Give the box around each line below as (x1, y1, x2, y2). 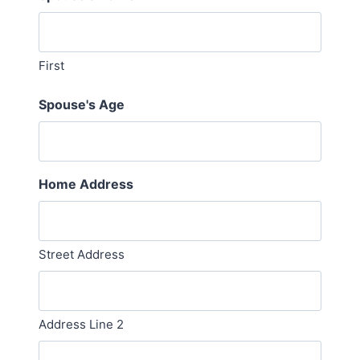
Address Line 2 (39, 316, 124, 332)
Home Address (39, 175, 133, 192)
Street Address (39, 246, 125, 262)
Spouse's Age (39, 96, 125, 112)
